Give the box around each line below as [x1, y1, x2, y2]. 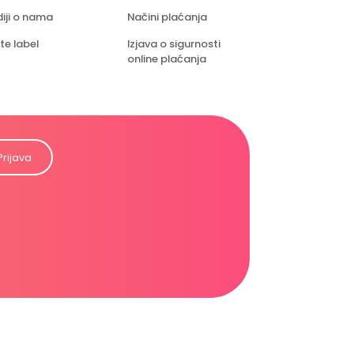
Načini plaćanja [126, 9, 207, 25]
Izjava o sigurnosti [126, 36, 220, 52]
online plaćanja [126, 51, 206, 67]
